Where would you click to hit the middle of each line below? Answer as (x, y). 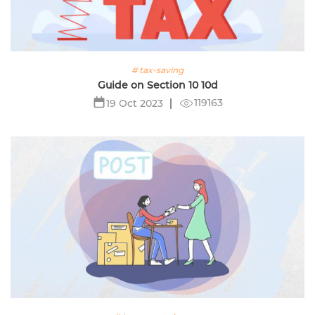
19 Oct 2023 (135, 103)
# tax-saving (157, 70)
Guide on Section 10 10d (157, 85)
